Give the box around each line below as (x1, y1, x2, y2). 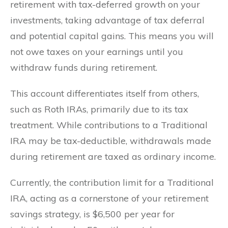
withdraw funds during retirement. (10, 61, 157, 73)
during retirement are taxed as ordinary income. (10, 150, 216, 162)
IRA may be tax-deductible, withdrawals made (10, 134, 211, 147)
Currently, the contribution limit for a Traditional (10, 176, 214, 188)
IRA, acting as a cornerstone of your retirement (10, 192, 209, 204)
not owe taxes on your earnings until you (10, 45, 183, 58)
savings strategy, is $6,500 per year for (10, 208, 175, 220)
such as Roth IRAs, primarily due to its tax (10, 103, 188, 115)
